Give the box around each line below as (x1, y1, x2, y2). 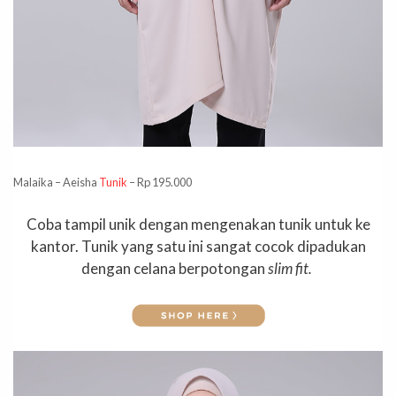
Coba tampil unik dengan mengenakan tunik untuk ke (26, 215, 370, 234)
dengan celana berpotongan (81, 259, 268, 278)
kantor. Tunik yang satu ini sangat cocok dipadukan (30, 237, 366, 256)
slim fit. (268, 259, 315, 278)
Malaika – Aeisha (13, 174, 99, 189)
